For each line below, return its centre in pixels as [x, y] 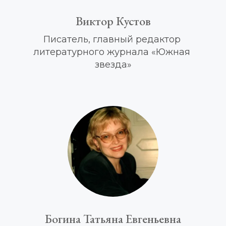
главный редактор [136, 39]
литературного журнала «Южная [112, 52]
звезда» [113, 65]
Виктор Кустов [113, 21]
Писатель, [68, 39]
